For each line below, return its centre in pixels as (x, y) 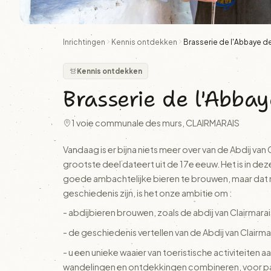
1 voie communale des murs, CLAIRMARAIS (155, 122)
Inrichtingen (84, 42)
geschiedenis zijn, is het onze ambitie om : (147, 193)
